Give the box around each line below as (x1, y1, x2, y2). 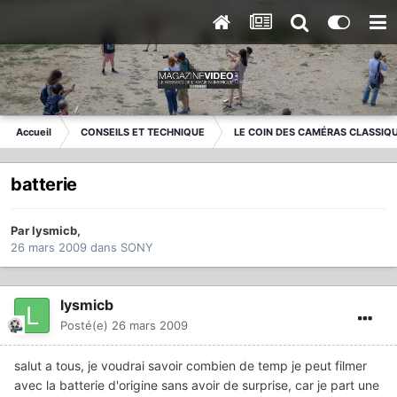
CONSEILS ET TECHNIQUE (81, 126, 205, 138)
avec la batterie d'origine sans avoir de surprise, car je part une (14, 378, 379, 393)
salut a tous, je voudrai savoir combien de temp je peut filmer (14, 358, 367, 374)
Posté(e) (60, 318, 112, 333)
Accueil (16, 126, 51, 138)
